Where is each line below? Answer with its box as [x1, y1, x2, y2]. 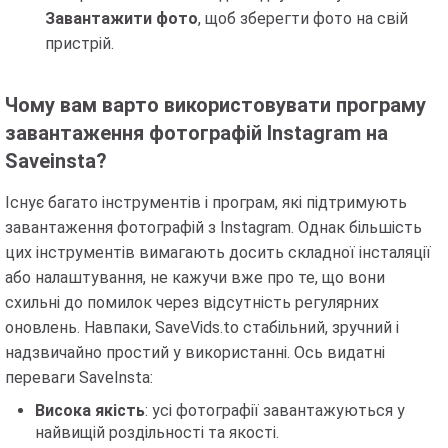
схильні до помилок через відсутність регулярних [5, 293, 379, 313]
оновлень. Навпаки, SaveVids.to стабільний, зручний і [5, 318, 399, 338]
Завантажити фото [45, 9, 198, 29]
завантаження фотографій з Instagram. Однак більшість [5, 218, 422, 238]
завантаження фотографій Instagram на [5, 121, 388, 146]
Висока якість [35, 401, 145, 421]
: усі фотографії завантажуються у [145, 401, 405, 421]
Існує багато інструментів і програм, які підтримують [5, 193, 407, 213]
